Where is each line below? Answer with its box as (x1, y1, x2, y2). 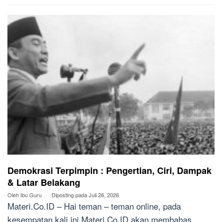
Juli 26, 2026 (89, 191, 119, 199)
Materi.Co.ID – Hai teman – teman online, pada (7, 200, 181, 213)
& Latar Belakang (7, 176, 80, 189)
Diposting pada (52, 191, 89, 199)
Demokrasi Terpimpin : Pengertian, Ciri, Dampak (7, 164, 212, 177)
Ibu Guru (20, 191, 42, 199)
